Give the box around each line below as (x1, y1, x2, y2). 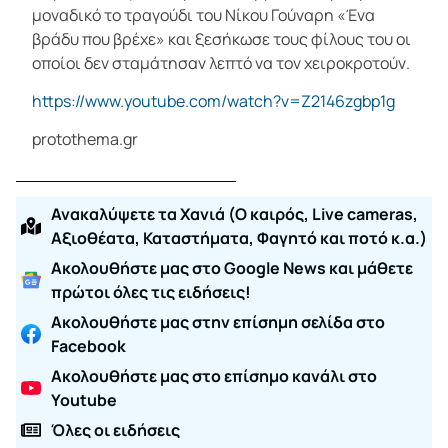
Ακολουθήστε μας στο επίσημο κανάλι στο (51, 364, 377, 387)
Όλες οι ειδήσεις (51, 418, 180, 441)
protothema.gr (32, 128, 138, 151)
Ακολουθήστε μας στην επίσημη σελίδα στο (51, 310, 385, 333)
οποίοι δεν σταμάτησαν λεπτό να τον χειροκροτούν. (32, 51, 410, 74)
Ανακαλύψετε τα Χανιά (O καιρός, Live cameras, (51, 202, 418, 225)
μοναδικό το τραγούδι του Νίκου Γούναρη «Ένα (32, 3, 375, 26)
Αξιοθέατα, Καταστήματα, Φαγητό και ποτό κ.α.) (51, 226, 427, 249)
